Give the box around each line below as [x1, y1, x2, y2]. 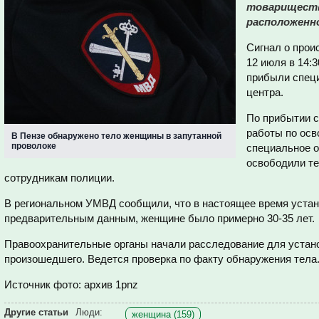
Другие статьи [4, 307, 68, 318]
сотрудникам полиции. [4, 172, 115, 184]
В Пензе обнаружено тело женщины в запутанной [11, 131, 221, 141]
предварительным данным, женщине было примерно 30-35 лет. [4, 212, 315, 224]
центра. [246, 86, 283, 98]
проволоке [11, 141, 56, 151]
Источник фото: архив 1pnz [4, 278, 138, 291]
